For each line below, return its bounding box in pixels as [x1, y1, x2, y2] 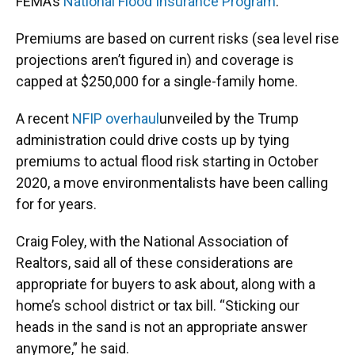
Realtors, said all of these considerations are [16, 254, 293, 272]
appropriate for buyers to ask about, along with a [16, 276, 315, 293]
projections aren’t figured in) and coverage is [16, 52, 294, 69]
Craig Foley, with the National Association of [16, 233, 289, 250]
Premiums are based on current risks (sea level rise [16, 30, 339, 48]
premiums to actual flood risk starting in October [16, 153, 319, 170]
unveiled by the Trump [159, 110, 299, 128]
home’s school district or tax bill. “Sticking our [16, 297, 300, 315]
